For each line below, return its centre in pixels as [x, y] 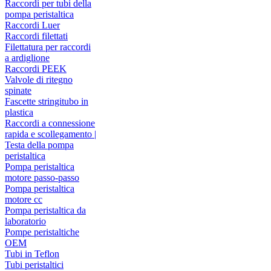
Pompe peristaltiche [42, 232]
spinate [18, 91]
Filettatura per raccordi [48, 47]
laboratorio [25, 221]
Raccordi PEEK [36, 69]
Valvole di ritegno [39, 80]
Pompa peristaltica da [45, 211]
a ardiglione [27, 58]
